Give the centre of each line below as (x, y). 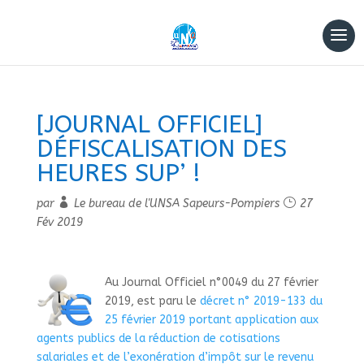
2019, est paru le (152, 301)
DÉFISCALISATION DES (161, 149)
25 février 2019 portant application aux (211, 320)
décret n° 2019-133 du (261, 301)
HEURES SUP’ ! (118, 173)
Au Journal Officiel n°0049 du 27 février (211, 282)
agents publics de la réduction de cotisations (158, 338)
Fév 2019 (59, 222)
